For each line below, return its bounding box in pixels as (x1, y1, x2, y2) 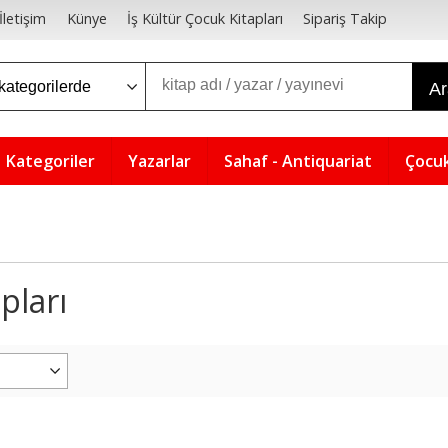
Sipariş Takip (302, 9, 387, 29)
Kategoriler (6, 150, 95, 172)
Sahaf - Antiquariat (224, 150, 372, 172)
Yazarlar (128, 150, 191, 172)
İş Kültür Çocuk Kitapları (126, 9, 283, 29)
